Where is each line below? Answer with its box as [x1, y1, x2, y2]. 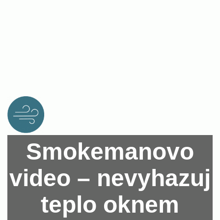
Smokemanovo [26, 138, 194, 165]
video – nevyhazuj [9, 165, 211, 191]
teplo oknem [41, 191, 179, 218]
